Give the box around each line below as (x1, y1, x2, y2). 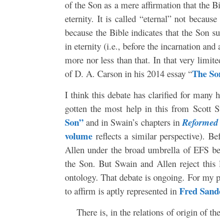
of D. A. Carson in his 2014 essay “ (65, 67, 192, 80)
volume (65, 129, 92, 142)
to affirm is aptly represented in (65, 184, 179, 197)
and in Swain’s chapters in (83, 115, 182, 128)
